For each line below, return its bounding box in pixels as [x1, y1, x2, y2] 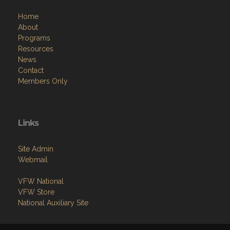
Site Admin [18, 144, 53, 153]
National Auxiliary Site [18, 198, 88, 207]
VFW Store [18, 187, 54, 196]
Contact [18, 66, 44, 74]
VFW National [18, 177, 64, 185]
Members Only [18, 76, 68, 85]
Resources [18, 44, 53, 53]
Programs [18, 33, 50, 42]
